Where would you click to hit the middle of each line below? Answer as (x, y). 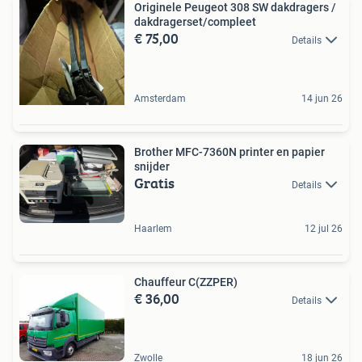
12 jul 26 (324, 228)
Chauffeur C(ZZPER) (186, 282)
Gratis (154, 183)
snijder (152, 166)
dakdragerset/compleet (195, 21)
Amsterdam (160, 98)
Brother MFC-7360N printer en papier (229, 152)
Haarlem (153, 228)
